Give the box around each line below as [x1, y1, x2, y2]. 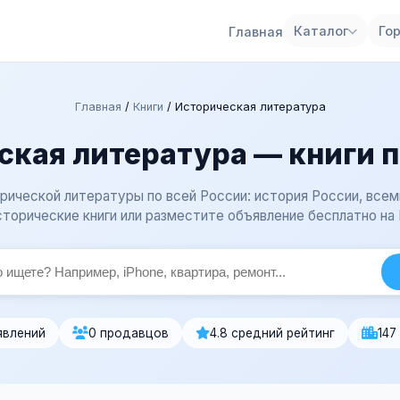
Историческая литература [174, 100, 326, 113]
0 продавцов [87, 326, 169, 340]
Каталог [294, 23, 348, 38]
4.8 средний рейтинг [209, 326, 335, 340]
